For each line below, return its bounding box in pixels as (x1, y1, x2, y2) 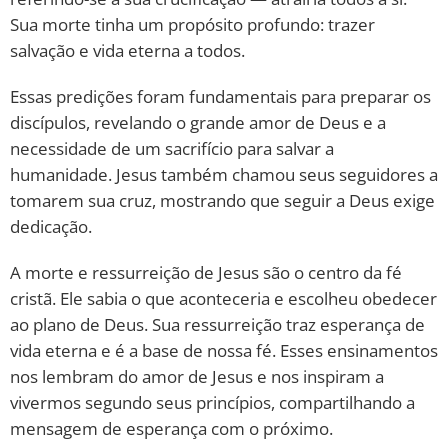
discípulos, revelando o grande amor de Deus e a (10, 111, 386, 134)
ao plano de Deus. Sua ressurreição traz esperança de (10, 313, 425, 336)
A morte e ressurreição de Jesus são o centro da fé (10, 261, 402, 284)
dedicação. (10, 215, 92, 238)
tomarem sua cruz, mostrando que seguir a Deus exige (10, 189, 435, 212)
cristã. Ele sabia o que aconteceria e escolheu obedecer (10, 287, 437, 310)
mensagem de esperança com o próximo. (10, 417, 333, 440)
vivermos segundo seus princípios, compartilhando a (10, 391, 415, 414)
